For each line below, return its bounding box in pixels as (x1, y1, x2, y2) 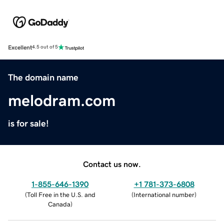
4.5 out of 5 (32, 44, 58, 50)
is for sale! (8, 118, 49, 128)
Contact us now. (83, 159, 141, 168)
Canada (47, 200, 70, 207)
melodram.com (8, 92, 115, 108)
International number (133, 191, 194, 198)
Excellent (8, 44, 32, 50)
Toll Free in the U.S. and (26, 191, 95, 198)
